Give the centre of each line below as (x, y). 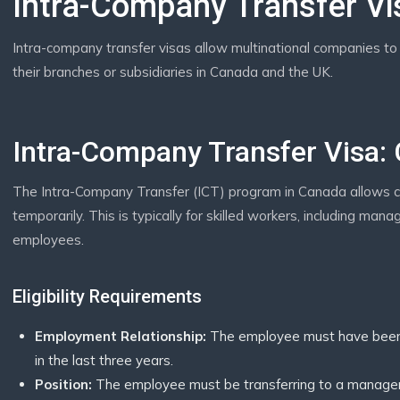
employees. (48, 240)
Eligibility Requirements (107, 296)
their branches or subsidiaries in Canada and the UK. (173, 72)
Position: (63, 384)
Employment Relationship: (121, 336)
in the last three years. (104, 360)
